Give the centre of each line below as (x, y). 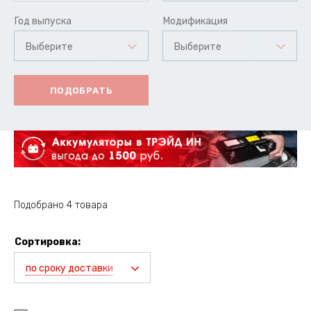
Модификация (195, 21)
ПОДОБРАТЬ (81, 90)
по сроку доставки (69, 269)
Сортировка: (48, 242)
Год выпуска (43, 21)
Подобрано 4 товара (61, 205)
